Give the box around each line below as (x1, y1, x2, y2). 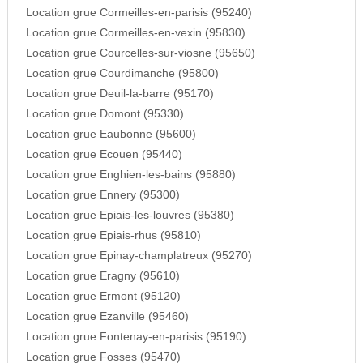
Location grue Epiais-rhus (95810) (25, 229, 201, 242)
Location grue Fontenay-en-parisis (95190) (25, 331, 246, 344)
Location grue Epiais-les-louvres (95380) (25, 209, 234, 222)
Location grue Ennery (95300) (25, 189, 180, 202)
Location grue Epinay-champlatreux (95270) (25, 250, 252, 263)
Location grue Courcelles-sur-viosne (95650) (25, 47, 255, 60)
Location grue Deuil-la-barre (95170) (25, 88, 214, 100)
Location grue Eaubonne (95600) (25, 128, 196, 141)
